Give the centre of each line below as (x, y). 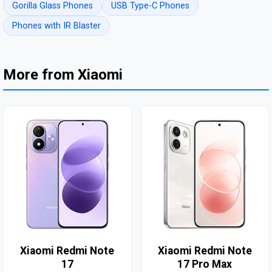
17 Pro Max (205, 264)
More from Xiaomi (63, 75)
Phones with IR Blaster (56, 26)
